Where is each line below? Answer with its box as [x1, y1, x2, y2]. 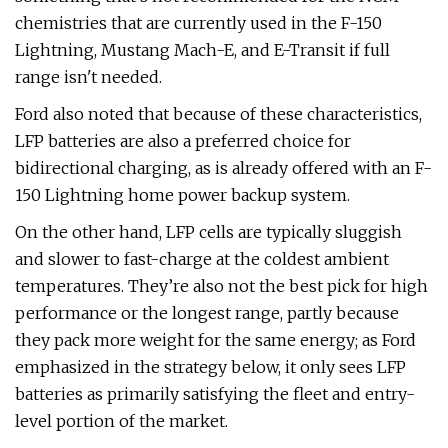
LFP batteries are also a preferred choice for [15, 131, 351, 151]
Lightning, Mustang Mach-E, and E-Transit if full [15, 40, 390, 60]
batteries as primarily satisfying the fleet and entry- [15, 384, 415, 404]
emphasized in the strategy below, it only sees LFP [15, 357, 406, 377]
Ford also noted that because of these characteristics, [15, 104, 422, 124]
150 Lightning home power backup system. [15, 185, 350, 205]
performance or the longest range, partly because [15, 303, 399, 323]
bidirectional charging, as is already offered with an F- [15, 158, 432, 178]
